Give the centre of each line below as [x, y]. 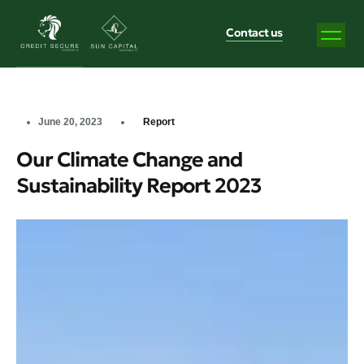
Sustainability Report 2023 [139, 185]
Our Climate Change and [129, 159]
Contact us [254, 33]
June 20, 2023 [71, 121]
